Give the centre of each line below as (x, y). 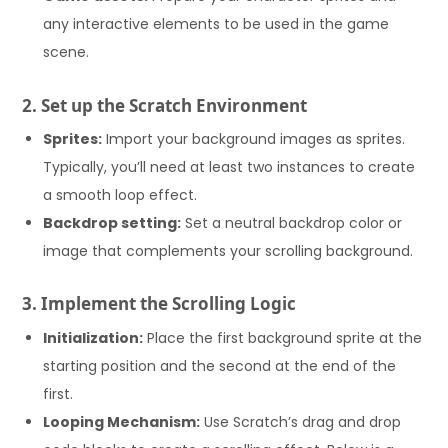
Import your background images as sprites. (254, 139)
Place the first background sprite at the (283, 337)
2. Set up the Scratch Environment (165, 105)
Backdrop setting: (112, 223)
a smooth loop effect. (120, 195)
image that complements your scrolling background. (228, 251)
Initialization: (93, 337)
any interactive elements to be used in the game (216, 24)
